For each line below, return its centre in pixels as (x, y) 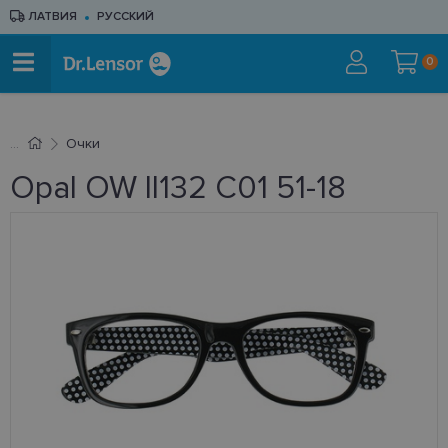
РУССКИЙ (125, 16)
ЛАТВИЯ (51, 16)
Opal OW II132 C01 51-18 (178, 188)
